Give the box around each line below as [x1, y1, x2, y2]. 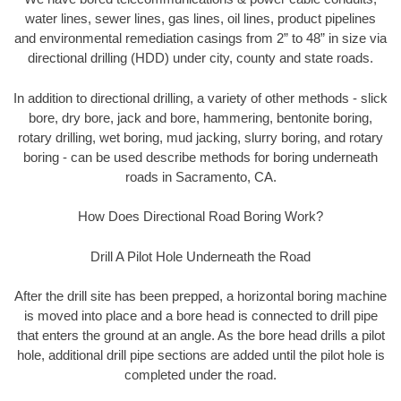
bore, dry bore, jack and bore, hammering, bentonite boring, [29, 109, 372, 125]
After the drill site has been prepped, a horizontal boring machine [14, 288, 387, 304]
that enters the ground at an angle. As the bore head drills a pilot [16, 328, 385, 344]
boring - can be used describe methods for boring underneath [23, 149, 378, 165]
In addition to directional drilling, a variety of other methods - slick [13, 90, 388, 106]
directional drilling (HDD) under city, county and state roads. [28, 50, 373, 66]
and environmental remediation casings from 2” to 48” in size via [14, 30, 387, 47]
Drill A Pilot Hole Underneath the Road [90, 248, 311, 264]
